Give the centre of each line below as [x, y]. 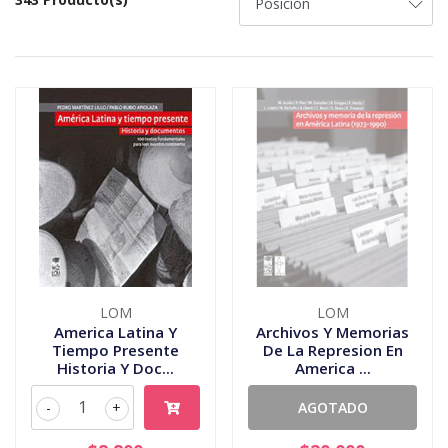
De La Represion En [332, 349]
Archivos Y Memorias [332, 331]
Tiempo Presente [115, 349]
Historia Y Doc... [115, 367]
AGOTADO [332, 407]
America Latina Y [115, 331]
